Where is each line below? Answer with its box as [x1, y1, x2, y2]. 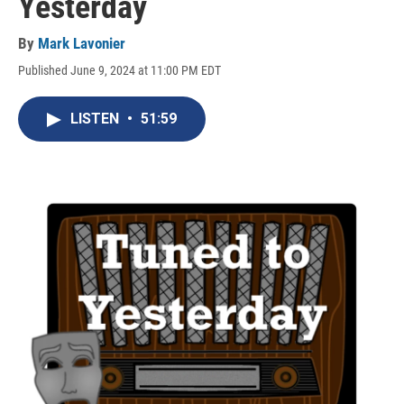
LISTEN [70, 110, 123, 128]
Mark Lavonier [38, 34, 125, 53]
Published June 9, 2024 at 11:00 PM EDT [18, 63, 221, 78]
